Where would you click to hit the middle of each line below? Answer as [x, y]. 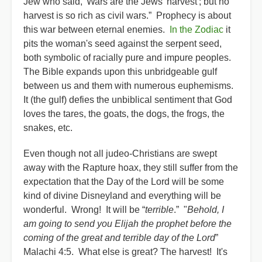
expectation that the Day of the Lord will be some [124, 182]
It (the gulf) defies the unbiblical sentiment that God [128, 100]
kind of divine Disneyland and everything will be [122, 196]
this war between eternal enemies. [96, 30]
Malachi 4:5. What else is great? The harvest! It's [125, 252]
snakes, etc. [49, 128]
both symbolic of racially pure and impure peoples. [128, 58]
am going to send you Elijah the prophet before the [127, 224]
